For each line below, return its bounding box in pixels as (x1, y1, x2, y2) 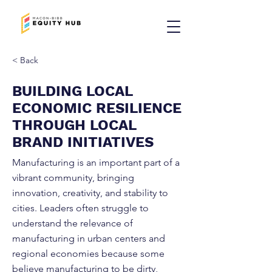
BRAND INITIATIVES (12, 134, 154, 151)
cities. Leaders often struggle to (12, 202, 149, 214)
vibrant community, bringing (12, 172, 134, 183)
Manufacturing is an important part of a (12, 157, 180, 168)
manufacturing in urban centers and (12, 233, 165, 244)
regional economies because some (12, 248, 165, 259)
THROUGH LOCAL (12, 117, 136, 134)
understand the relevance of (12, 217, 133, 229)
